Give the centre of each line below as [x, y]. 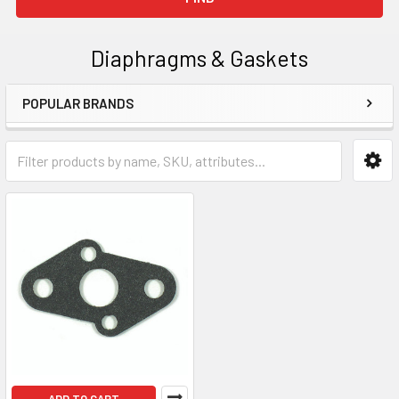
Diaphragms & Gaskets [199, 58]
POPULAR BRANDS [78, 103]
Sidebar [66, 132]
